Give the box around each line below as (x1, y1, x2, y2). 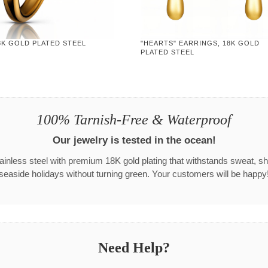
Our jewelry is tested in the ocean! (52, 134, 216, 147)
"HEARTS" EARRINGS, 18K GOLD (141, 39, 260, 47)
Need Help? (98, 240, 170, 256)
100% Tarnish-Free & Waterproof (36, 112, 232, 128)
